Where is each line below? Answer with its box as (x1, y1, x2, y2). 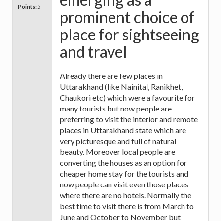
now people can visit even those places (60, 180, 188, 189)
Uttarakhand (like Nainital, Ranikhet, (60, 82, 183, 92)
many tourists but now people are (60, 104, 172, 113)
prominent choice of (60, 7, 195, 27)
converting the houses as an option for (60, 158, 187, 168)
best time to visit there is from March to (60, 201, 194, 211)
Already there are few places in (60, 71, 163, 81)
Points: (18, 3, 37, 10)
